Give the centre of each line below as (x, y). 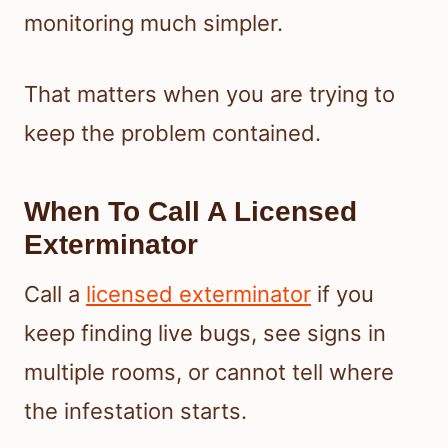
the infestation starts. (135, 410)
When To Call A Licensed (190, 211)
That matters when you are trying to (209, 93)
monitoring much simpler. (153, 22)
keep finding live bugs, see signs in (205, 332)
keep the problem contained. (172, 132)
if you (342, 293)
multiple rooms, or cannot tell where (209, 371)
